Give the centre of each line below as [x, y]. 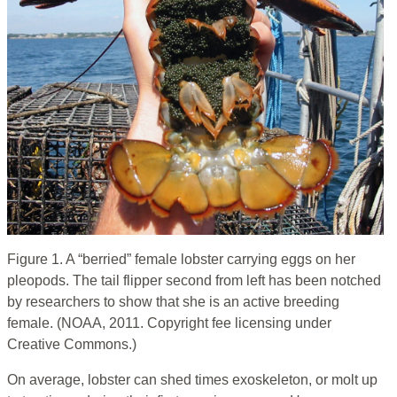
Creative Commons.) [72, 344]
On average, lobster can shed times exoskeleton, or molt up [192, 379]
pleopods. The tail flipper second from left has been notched [194, 280]
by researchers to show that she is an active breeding [173, 301]
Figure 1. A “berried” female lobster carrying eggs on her [181, 259]
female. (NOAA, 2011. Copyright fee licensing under [169, 323]
